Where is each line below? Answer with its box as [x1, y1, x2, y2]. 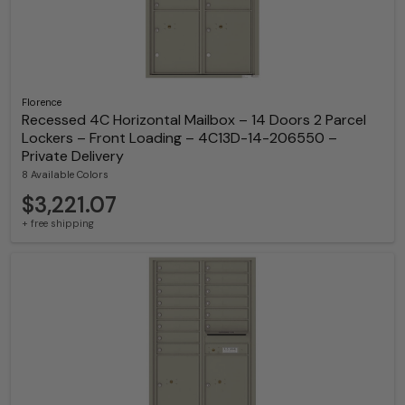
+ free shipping [22, 216, 94, 230]
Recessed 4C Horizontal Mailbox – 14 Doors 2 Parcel [22, 109, 366, 129]
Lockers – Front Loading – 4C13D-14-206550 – [22, 127, 337, 147]
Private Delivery [22, 146, 124, 165]
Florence [22, 95, 61, 108]
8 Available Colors [22, 167, 108, 181]
